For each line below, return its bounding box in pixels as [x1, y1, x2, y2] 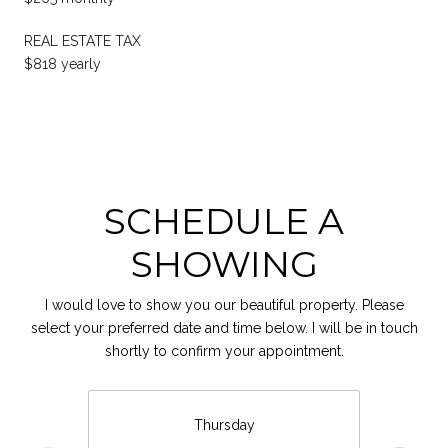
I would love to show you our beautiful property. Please [44, 297, 404, 314]
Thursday [193, 416, 255, 433]
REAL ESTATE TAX [24, 33, 141, 50]
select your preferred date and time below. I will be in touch [30, 320, 418, 337]
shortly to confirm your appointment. [104, 343, 344, 360]
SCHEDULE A [104, 199, 344, 244]
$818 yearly [24, 56, 101, 73]
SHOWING [130, 242, 318, 287]
